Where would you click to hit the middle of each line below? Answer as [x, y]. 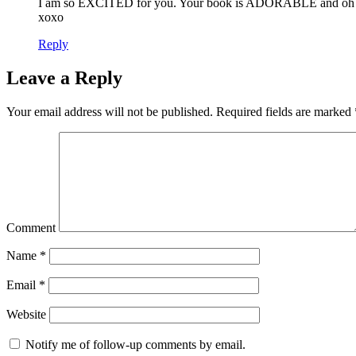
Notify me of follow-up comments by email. [135, 344]
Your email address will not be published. [110, 111]
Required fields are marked [284, 111]
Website [26, 314]
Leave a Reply [64, 77]
